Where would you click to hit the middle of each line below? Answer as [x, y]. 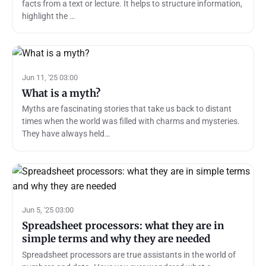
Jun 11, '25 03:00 [50, 77]
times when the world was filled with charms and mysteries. [131, 121]
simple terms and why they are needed [116, 239]
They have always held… [66, 134]
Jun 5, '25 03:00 [48, 210]
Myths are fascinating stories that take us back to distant [127, 109]
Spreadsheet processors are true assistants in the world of [129, 254]
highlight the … [48, 16]
